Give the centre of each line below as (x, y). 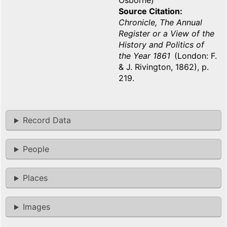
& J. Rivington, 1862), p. (164, 67)
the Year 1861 (144, 56)
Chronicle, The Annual (160, 23)
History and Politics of (161, 45)
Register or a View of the (166, 34)
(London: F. (194, 56)
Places (35, 178)
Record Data (47, 120)
